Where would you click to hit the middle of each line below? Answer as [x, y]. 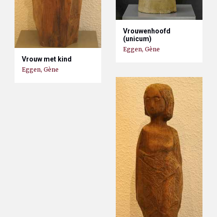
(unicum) [137, 39]
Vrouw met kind [47, 59]
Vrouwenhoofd [147, 31]
